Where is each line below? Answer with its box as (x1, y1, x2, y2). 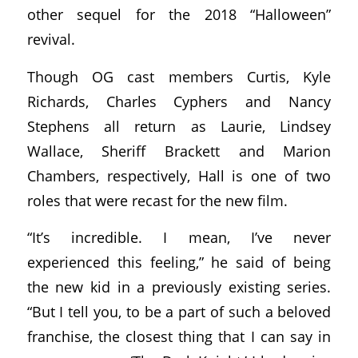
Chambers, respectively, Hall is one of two (26, 165, 332, 185)
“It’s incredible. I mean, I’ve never (26, 227, 332, 248)
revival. (26, 29, 75, 49)
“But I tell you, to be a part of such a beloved (26, 301, 332, 322)
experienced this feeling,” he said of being (26, 252, 332, 272)
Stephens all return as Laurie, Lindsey (26, 115, 332, 136)
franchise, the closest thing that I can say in (26, 326, 332, 347)
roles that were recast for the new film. (26, 189, 288, 210)
